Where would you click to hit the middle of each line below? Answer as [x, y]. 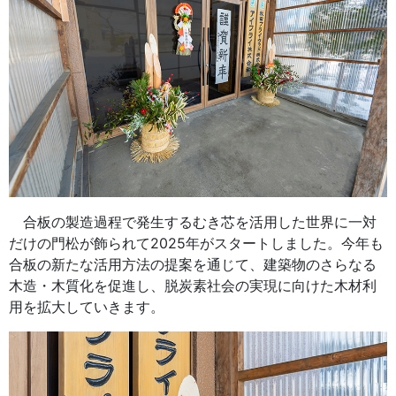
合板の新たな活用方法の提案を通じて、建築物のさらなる [193, 265]
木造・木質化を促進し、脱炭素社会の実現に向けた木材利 [193, 286]
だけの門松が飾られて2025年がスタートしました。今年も [196, 244]
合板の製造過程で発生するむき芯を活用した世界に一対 [193, 222]
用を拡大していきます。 [87, 307]
